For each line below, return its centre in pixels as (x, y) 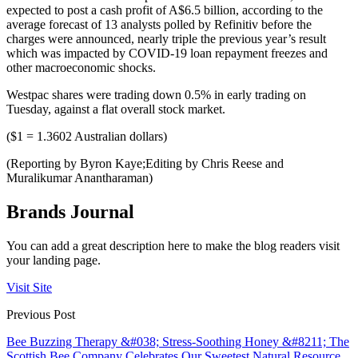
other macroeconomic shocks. (81, 68)
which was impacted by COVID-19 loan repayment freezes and (167, 54)
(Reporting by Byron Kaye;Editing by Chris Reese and (145, 164)
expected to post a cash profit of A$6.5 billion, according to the (165, 10)
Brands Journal (70, 212)
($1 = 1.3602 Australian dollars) (87, 137)
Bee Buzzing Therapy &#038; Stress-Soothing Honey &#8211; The (178, 342)
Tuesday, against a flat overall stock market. (116, 109)
